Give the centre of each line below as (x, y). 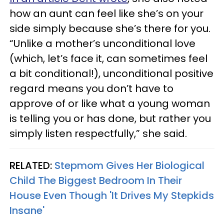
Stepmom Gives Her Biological (129, 165)
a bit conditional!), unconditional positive (111, 73)
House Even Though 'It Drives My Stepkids (112, 195)
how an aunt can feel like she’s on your (106, 13)
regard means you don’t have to (91, 88)
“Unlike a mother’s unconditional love (102, 43)
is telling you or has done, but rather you (110, 118)
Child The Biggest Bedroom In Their (96, 180)
